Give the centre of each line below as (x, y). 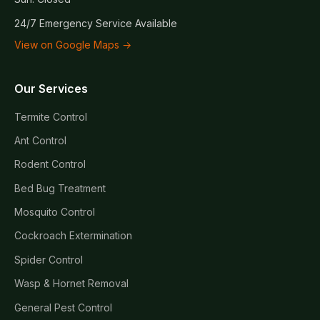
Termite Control (51, 116)
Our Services (51, 88)
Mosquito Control (55, 212)
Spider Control (49, 259)
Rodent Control (50, 164)
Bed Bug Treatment (60, 188)
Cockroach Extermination (73, 236)
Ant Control (40, 140)
